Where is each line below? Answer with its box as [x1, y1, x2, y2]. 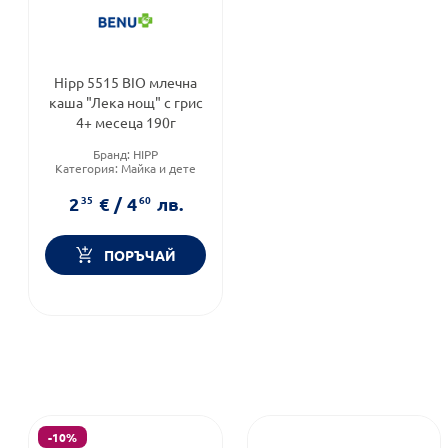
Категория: [55, 159, 122, 176]
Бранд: [93, 145, 134, 162]
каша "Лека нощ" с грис [48, 92, 203, 111]
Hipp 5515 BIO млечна [54, 72, 198, 91]
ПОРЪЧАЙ [103, 246, 176, 265]
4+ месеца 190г [75, 112, 176, 131]
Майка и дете [121, 159, 197, 176]
